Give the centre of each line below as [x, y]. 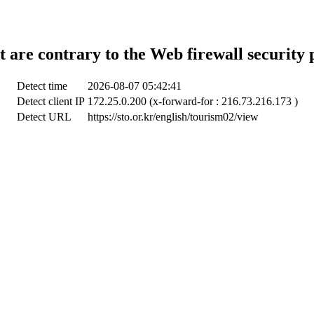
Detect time [42, 86]
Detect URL [44, 116]
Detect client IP [50, 101]
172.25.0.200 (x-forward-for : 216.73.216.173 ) [192, 101]
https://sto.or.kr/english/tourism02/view [173, 116]
